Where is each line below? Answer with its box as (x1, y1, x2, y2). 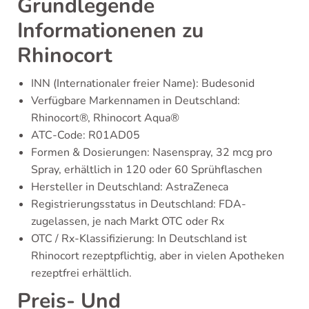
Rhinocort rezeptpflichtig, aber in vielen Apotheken (31, 248, 284, 264)
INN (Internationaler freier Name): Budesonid (31, 76, 255, 92)
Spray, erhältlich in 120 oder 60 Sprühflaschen (31, 162, 262, 178)
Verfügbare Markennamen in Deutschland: (31, 93, 240, 109)
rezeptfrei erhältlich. (31, 266, 132, 281)
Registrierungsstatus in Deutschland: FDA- (31, 197, 246, 212)
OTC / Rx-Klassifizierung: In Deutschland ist (31, 231, 247, 247)
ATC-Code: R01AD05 (31, 128, 140, 143)
